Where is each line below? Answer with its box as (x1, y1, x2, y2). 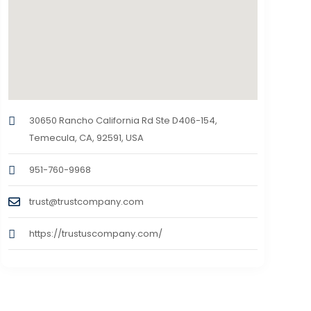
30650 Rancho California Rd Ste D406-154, (28, 114, 217, 128)
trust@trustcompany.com (28, 195, 144, 209)
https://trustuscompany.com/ (28, 227, 162, 241)
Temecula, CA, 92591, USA (28, 131, 144, 145)
